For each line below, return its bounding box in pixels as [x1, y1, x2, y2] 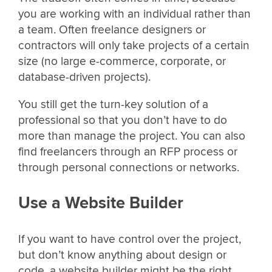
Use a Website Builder [18, 192, 183, 213]
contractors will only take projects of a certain [18, 38, 250, 53]
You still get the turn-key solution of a [18, 97, 208, 112]
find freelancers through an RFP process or [18, 144, 237, 159]
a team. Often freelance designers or [18, 22, 206, 37]
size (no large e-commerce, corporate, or [18, 53, 226, 69]
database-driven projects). [18, 69, 151, 84]
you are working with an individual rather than [18, 6, 251, 21]
